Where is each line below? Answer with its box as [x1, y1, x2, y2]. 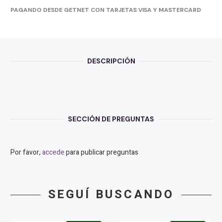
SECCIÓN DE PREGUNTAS [68, 114, 154, 123]
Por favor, [10, 147, 42, 158]
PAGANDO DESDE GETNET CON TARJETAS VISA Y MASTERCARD [10, 6, 201, 14]
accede [42, 147, 64, 158]
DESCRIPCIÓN [87, 56, 135, 66]
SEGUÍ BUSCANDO [48, 186, 174, 204]
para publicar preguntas [64, 147, 138, 158]
